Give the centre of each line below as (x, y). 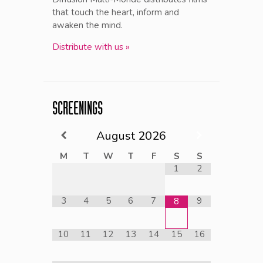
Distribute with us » (91, 47)
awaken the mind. (87, 26)
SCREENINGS (77, 111)
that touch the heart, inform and (116, 13)
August (116, 136)
